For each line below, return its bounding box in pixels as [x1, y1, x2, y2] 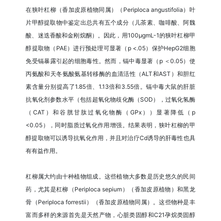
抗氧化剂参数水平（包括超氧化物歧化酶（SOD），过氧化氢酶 [26, 96, 195, 104]
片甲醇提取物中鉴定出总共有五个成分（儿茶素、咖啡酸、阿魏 [26, 19, 195, 27]
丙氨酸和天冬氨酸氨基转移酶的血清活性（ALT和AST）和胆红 [26, 70, 195, 78]
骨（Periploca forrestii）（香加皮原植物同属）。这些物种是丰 [26, 198, 195, 206]
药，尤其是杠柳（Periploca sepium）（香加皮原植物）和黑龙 [26, 185, 195, 193]
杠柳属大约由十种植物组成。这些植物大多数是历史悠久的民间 [26, 173, 195, 181]
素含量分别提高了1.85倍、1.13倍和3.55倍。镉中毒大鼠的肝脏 [26, 83, 195, 91]
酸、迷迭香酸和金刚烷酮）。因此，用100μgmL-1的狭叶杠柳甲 [26, 32, 195, 39]
